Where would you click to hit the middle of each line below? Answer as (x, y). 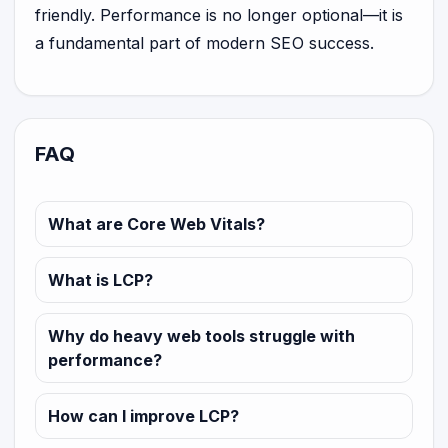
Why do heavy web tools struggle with (201, 335)
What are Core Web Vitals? (156, 223)
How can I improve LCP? (143, 415)
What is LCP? (100, 279)
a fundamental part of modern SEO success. (204, 42)
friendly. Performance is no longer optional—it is (219, 14)
